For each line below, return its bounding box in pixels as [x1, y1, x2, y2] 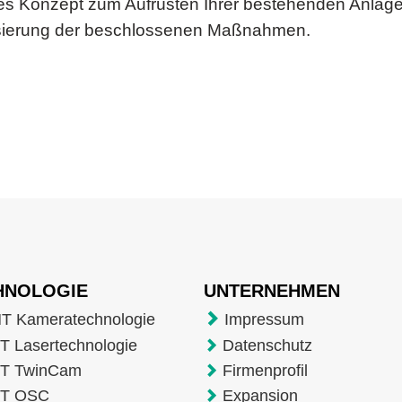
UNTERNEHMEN [203, 280, 345, 301]
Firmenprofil [222, 361, 308, 380]
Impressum [223, 310, 304, 328]
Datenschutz [222, 336, 312, 354]
